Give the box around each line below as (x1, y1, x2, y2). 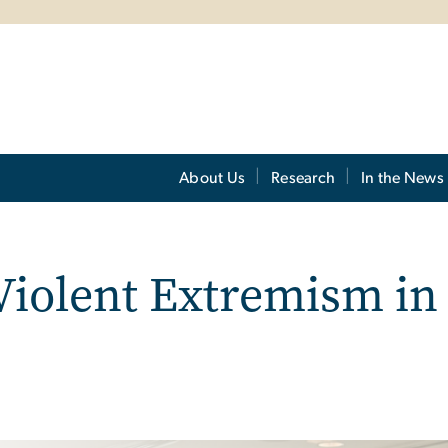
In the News (361, 169, 444, 186)
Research (271, 169, 336, 186)
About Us (179, 169, 246, 186)
